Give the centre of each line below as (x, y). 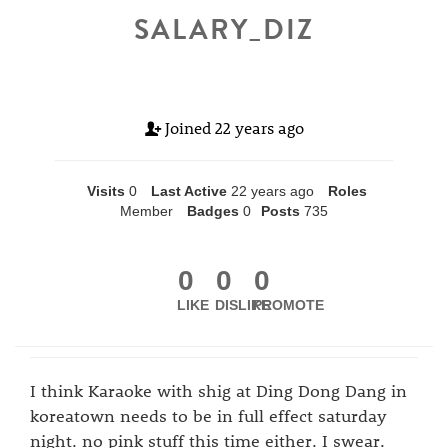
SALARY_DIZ (224, 29)
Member (146, 211)
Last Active (188, 191)
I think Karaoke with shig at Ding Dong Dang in (218, 390)
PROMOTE (288, 305)
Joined (187, 127)
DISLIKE (243, 305)
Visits (105, 191)
